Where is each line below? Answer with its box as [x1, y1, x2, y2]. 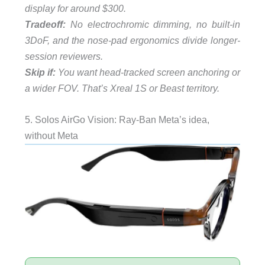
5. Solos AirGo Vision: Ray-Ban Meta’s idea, [24, 114, 209, 125]
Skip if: [24, 67, 56, 78]
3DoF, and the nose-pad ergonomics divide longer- [24, 35, 241, 46]
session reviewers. [24, 51, 103, 62]
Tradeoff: [24, 19, 66, 30]
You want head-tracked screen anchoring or [55, 67, 241, 78]
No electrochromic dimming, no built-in [65, 19, 241, 30]
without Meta [24, 130, 78, 141]
